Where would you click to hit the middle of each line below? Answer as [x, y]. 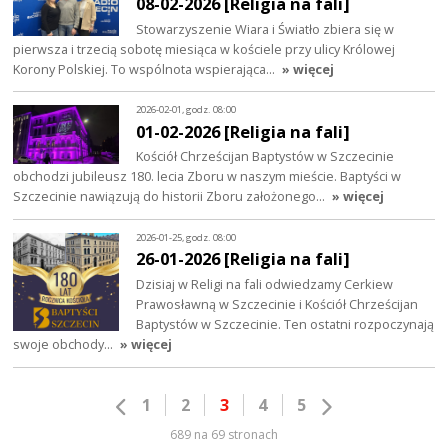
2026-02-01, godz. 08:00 [186, 109]
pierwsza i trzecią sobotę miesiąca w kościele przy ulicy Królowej [204, 48]
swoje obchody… [65, 344]
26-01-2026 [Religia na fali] [243, 259]
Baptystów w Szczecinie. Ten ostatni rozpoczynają [285, 324]
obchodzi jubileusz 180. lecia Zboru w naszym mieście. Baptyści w [207, 176]
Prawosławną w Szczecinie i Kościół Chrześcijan [277, 304]
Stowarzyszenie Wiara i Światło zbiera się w [265, 28]
